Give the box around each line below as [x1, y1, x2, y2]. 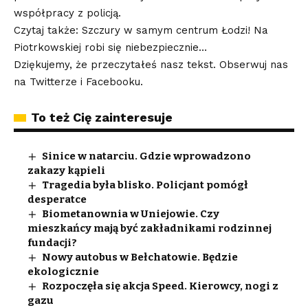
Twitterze [30, 76, 80, 88]
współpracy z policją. [14, 7, 121, 19]
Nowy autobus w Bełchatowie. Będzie [42, 251, 239, 263]
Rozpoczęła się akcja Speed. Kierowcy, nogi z [42, 280, 279, 292]
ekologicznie [27, 265, 99, 278]
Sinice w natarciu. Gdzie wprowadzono [42, 150, 252, 162]
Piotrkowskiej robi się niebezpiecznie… [14, 41, 207, 54]
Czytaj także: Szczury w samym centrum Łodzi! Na [14, 24, 268, 36]
